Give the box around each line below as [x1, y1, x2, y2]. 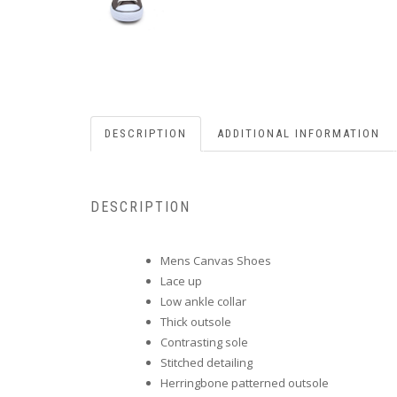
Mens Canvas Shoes [160, 253, 271, 269]
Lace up [160, 273, 202, 290]
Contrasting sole [160, 334, 248, 351]
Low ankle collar [160, 293, 246, 310]
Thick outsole [160, 314, 231, 331]
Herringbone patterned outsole [160, 375, 329, 392]
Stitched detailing [160, 354, 253, 371]
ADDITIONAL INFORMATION [217, 126, 380, 140]
